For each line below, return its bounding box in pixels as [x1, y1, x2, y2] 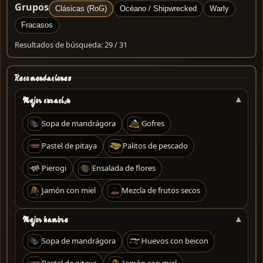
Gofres [141, 118, 164, 129]
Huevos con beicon [141, 235, 208, 247]
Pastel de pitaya [42, 140, 97, 151]
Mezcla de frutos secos [122, 185, 200, 196]
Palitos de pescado [123, 140, 188, 151]
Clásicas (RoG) [55, 4, 107, 13]
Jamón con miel [42, 185, 96, 196]
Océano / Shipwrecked [120, 4, 197, 13]
